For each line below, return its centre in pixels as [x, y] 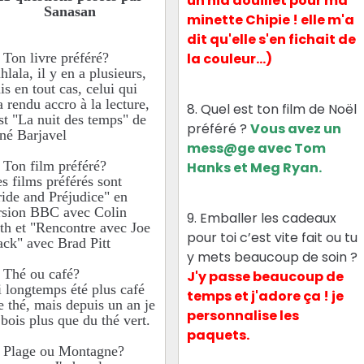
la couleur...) [230, 59]
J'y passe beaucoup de [266, 277]
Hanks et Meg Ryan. [255, 168]
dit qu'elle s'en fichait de [272, 40]
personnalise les [243, 316]
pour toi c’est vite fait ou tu [273, 238]
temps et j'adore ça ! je [266, 297]
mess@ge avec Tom [257, 149]
